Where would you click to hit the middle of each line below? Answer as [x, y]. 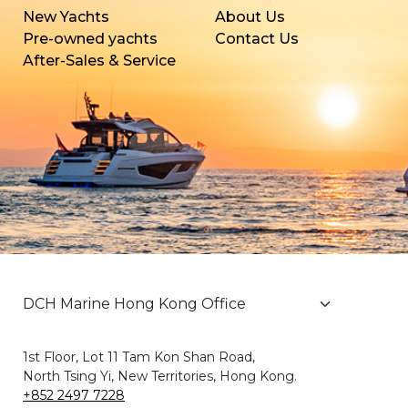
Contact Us [257, 39]
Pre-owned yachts [90, 39]
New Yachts [66, 17]
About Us [250, 17]
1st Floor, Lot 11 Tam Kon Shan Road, [139, 357]
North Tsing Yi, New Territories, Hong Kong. [160, 377]
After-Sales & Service [99, 61]
